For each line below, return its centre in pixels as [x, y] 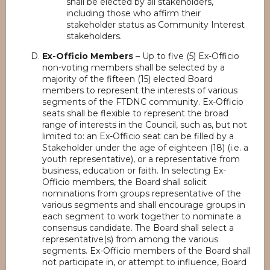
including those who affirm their [133, 13]
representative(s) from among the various [130, 239]
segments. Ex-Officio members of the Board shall [146, 251]
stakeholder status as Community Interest [155, 25]
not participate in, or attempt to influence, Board [144, 262]
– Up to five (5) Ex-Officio [186, 56]
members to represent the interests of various [140, 90]
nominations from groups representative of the [142, 193]
